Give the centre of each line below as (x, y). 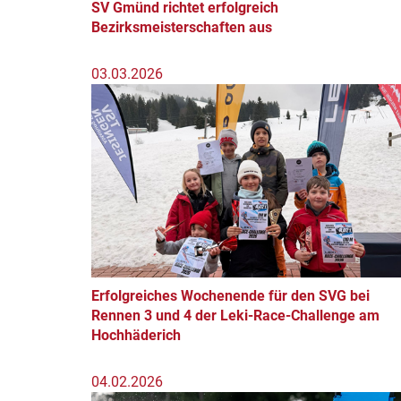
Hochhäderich (136, 335)
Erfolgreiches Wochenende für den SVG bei (230, 296)
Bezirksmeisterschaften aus (182, 27)
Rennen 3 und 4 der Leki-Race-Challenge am (235, 316)
